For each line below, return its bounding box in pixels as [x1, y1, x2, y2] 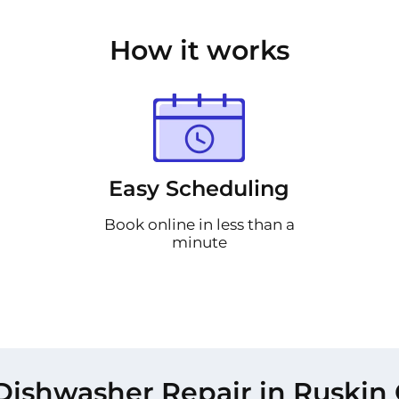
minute [171, 232, 227, 251]
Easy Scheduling [109, 175, 290, 201]
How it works [110, 33, 289, 67]
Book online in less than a [103, 215, 295, 233]
